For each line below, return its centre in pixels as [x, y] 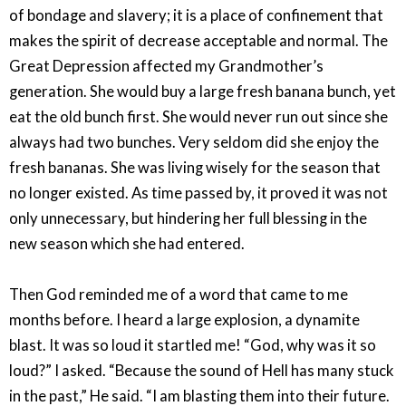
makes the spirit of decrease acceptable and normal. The [198, 41]
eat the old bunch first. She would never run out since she [198, 117]
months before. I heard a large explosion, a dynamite [184, 320]
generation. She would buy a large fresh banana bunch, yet [203, 92]
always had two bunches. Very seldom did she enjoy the [194, 143]
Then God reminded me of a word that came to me [179, 295]
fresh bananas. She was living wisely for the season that [195, 168]
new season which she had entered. [127, 244]
